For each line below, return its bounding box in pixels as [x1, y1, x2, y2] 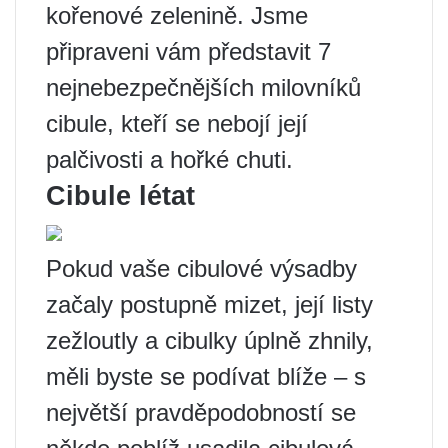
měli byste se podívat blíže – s [46, 363, 366, 390]
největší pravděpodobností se [46, 399, 356, 426]
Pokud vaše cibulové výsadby [46, 255, 357, 282]
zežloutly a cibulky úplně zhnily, [46, 327, 373, 354]
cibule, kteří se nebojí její [46, 110, 308, 137]
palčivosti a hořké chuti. [46, 146, 293, 173]
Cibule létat [46, 181, 195, 211]
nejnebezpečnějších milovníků [46, 74, 361, 101]
